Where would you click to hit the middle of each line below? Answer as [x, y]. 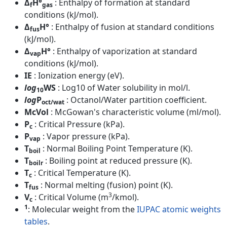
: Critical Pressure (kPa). [80, 124]
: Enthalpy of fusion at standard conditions [133, 27]
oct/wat [53, 102]
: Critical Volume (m [71, 197]
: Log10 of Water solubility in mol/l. [124, 88]
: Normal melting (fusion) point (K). [107, 185]
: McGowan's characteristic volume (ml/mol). [136, 112]
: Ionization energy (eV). [79, 76]
